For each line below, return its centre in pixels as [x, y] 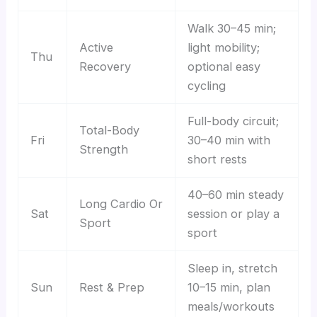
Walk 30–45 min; [231, 29]
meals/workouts [231, 307]
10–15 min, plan [229, 288]
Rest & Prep [111, 288]
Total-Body [109, 131]
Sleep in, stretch [232, 269]
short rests [217, 160]
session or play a [233, 214]
